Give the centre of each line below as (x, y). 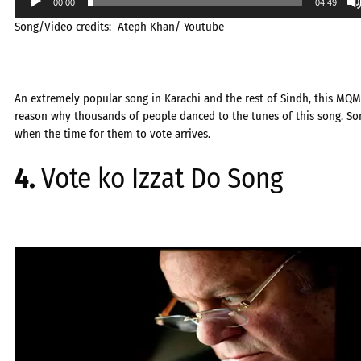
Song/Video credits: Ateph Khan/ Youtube (119, 27)
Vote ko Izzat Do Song (162, 178)
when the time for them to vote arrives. (112, 134)
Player (29, 272)
